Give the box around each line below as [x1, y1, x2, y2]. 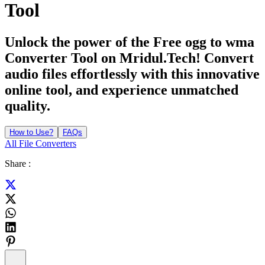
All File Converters [5, 138, 76, 148]
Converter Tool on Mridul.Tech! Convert [5, 50, 254, 66]
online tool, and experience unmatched [5, 82, 238, 98]
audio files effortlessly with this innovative [5, 66, 260, 82]
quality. [5, 98, 50, 114]
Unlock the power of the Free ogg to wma [5, 34, 254, 50]
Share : [5, 158, 31, 169]
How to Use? [9, 127, 53, 137]
